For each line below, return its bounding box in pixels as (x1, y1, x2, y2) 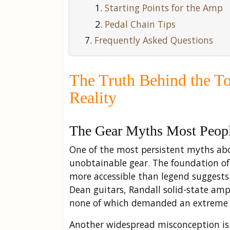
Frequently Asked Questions (94, 34, 213, 47)
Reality (69, 89, 117, 107)
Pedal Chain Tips (105, 17, 176, 30)
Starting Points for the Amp (105, 2, 223, 14)
